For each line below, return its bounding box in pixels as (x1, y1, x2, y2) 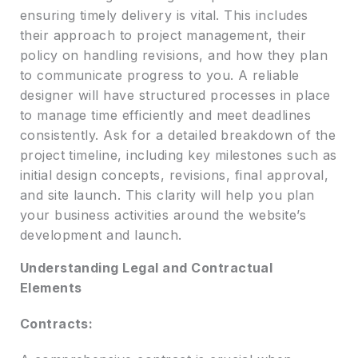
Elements (19, 280, 82, 296)
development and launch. (19, 227, 182, 244)
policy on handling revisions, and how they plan (19, 47, 328, 64)
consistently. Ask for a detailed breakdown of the (19, 127, 336, 144)
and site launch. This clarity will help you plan (19, 187, 315, 204)
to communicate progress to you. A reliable (19, 67, 300, 84)
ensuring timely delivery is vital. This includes (19, 7, 308, 24)
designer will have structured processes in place (19, 87, 331, 104)
